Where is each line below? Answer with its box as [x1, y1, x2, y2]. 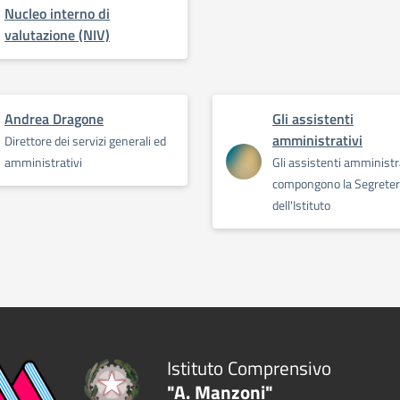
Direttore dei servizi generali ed [4, 131, 166, 150]
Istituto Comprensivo [166, 353, 331, 382]
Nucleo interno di [4, 3, 110, 24]
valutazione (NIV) [4, 24, 110, 46]
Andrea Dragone [4, 108, 104, 129]
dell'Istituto [271, 196, 330, 214]
